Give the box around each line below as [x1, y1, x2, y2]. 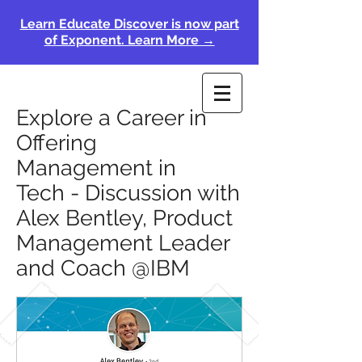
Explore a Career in [16, 105, 207, 130]
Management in [16, 155, 176, 180]
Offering [16, 130, 97, 155]
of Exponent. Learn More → [44, 32, 215, 48]
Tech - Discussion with [16, 180, 240, 205]
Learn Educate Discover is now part [19, 16, 239, 32]
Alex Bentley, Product [16, 205, 233, 230]
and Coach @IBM [16, 255, 190, 280]
